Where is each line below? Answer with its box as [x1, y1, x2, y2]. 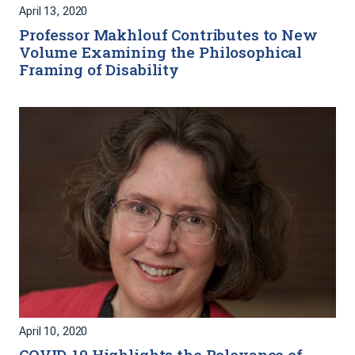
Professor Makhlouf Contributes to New [19, 24, 318, 44]
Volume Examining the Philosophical [19, 41, 303, 62]
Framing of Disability [19, 59, 179, 79]
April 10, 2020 [19, 325, 88, 339]
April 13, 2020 [19, 4, 88, 18]
